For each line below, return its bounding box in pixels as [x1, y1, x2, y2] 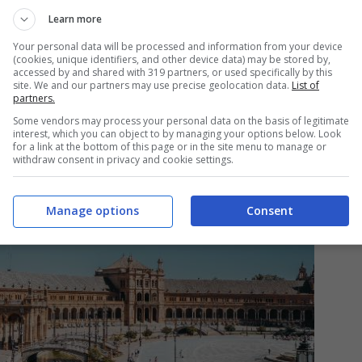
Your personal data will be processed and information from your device [13, 40, 343, 53]
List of [292, 78, 319, 92]
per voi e [265, 13, 329, 31]
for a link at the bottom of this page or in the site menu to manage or [13, 140, 326, 154]
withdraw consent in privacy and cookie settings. [13, 153, 234, 166]
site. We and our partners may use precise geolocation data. [13, 78, 292, 92]
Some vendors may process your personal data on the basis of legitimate [13, 114, 349, 128]
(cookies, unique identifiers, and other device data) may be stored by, [13, 53, 330, 66]
